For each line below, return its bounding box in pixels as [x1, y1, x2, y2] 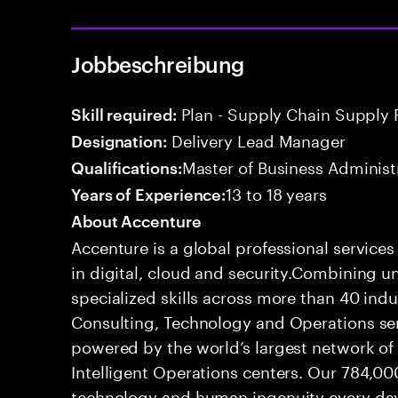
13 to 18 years [226, 179, 327, 204]
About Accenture [71, 209, 202, 231]
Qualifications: [71, 155, 182, 178]
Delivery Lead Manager [166, 126, 346, 151]
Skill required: [71, 102, 177, 124]
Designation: [71, 129, 167, 151]
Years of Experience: [71, 182, 227, 204]
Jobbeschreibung [71, 50, 244, 78]
